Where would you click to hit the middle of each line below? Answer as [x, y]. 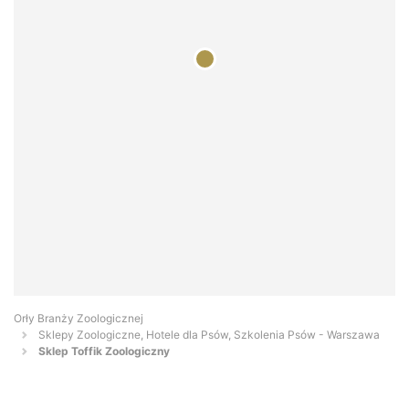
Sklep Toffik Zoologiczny [104, 351]
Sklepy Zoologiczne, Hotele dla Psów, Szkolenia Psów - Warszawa [209, 335]
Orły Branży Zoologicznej [79, 319]
